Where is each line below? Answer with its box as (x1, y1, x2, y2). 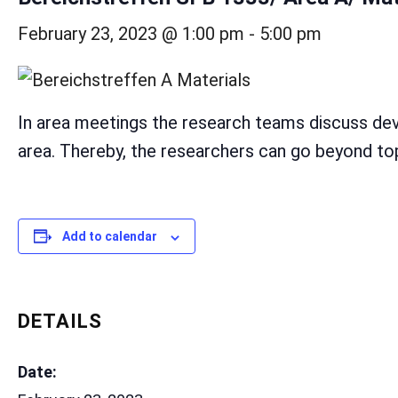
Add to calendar (62, 229, 157, 244)
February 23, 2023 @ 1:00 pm (18, 23, 244, 45)
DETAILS (18, 310, 102, 333)
